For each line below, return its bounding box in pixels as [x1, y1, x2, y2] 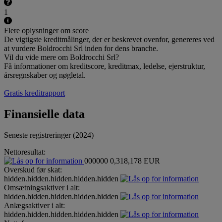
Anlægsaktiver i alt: [4, 201, 65, 210]
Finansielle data [4, 108, 85, 121]
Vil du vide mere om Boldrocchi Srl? [4, 53, 119, 62]
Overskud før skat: [4, 166, 62, 174]
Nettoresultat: [4, 148, 46, 157]
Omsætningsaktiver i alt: [4, 183, 80, 192]
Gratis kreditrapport [4, 89, 65, 98]
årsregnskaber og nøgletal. [4, 71, 86, 80]
